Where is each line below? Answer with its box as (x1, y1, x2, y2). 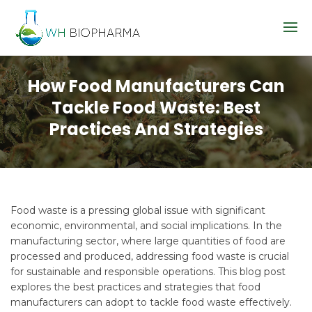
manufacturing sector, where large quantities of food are (10, 235, 286, 247)
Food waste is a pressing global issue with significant (10, 204, 265, 217)
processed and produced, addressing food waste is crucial (10, 250, 289, 263)
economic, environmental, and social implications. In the (10, 219, 282, 232)
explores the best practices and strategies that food (10, 281, 260, 293)
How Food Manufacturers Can (27, 75, 285, 97)
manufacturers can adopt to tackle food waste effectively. (10, 296, 292, 309)
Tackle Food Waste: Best (52, 96, 260, 119)
